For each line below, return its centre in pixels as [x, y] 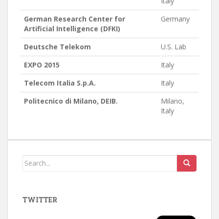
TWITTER [40, 199]
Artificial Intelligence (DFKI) [72, 28]
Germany [175, 19]
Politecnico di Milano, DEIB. [71, 101]
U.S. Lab [174, 46]
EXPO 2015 [42, 65]
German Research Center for [75, 19]
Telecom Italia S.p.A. [60, 83]
